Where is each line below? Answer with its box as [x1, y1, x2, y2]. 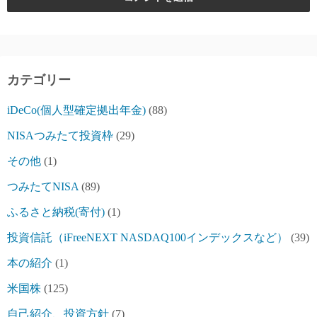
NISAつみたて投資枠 [7, 129, 113, 142]
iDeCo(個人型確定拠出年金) [7, 104, 146, 117]
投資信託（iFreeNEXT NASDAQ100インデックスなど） [7, 231, 288, 244]
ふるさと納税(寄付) [7, 206, 105, 219]
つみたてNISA [7, 180, 79, 193]
